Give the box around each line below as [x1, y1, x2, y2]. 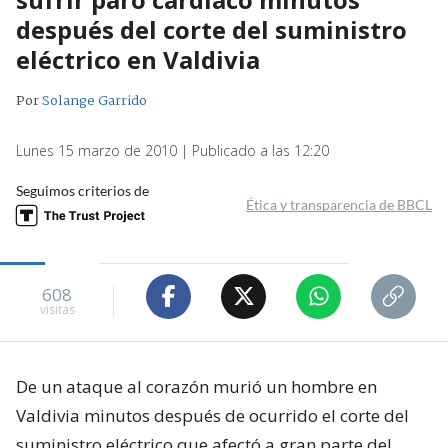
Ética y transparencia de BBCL [246, 195, 432, 213]
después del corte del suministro [16, 12, 407, 46]
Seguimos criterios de [16, 181, 149, 199]
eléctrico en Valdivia [16, 42, 260, 76]
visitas [39, 301, 75, 319]
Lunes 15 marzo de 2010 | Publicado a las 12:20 [16, 140, 329, 160]
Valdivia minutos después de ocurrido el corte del [16, 403, 409, 427]
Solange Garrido [42, 89, 147, 112]
